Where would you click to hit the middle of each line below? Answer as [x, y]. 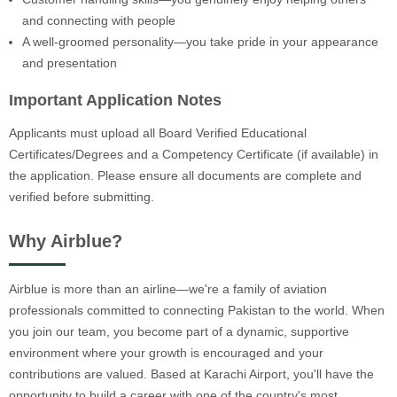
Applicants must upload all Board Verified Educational [158, 133]
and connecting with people [99, 20]
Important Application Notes [115, 101]
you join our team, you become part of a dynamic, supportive [179, 331]
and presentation [70, 62]
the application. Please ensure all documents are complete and [185, 176]
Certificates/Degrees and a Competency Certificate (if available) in [194, 155]
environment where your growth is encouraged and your [166, 352]
